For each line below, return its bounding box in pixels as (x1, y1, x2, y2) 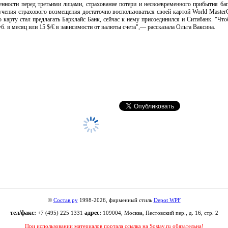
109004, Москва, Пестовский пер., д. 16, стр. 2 (101, 210, 218, 216)
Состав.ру (53, 197, 78, 203)
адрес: (84, 209, 101, 216)
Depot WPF (153, 197, 181, 203)
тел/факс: (10, 209, 36, 216)
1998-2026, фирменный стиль (77, 197, 154, 203)
